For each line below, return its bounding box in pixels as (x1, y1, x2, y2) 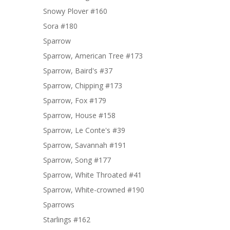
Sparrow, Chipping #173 (43, 81, 122, 90)
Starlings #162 (43, 215, 90, 224)
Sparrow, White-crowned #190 (43, 185, 144, 195)
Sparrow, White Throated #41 (43, 170, 142, 180)
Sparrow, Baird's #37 (43, 66, 112, 75)
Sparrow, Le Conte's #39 (43, 125, 125, 135)
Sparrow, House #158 (43, 110, 116, 120)
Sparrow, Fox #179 (43, 95, 106, 105)
